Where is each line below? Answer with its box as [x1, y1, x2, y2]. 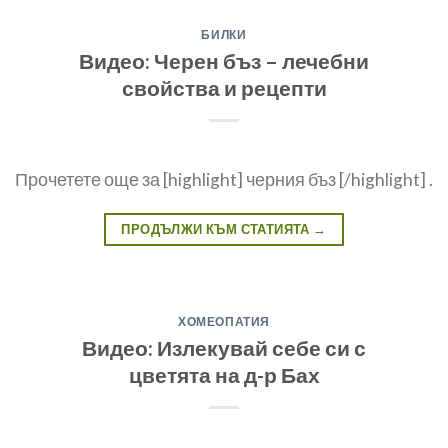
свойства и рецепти [121, 74, 327, 100]
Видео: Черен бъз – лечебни [79, 47, 369, 73]
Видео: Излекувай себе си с [82, 335, 366, 361]
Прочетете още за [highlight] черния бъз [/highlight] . [15, 168, 433, 190]
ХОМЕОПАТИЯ [177, 313, 271, 329]
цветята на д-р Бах [128, 362, 320, 388]
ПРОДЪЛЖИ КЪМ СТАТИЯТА [121, 221, 314, 238]
